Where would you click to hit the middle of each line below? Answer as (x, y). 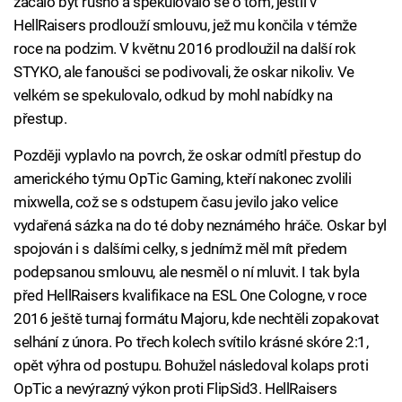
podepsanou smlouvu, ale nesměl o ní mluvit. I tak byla (187, 272)
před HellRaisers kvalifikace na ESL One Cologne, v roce (190, 296)
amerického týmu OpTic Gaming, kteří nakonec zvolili (183, 179)
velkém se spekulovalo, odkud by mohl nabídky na (173, 96)
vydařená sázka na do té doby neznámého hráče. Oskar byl (200, 226)
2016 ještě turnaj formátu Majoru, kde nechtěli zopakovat (197, 319)
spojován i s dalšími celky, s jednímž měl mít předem (181, 249)
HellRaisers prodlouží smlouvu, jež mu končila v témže (185, 26)
